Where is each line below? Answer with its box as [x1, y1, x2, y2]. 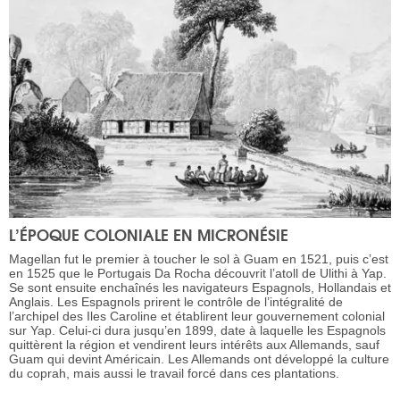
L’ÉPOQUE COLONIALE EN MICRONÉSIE [9, 222, 288, 247]
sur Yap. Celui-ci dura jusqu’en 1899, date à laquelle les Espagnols [9, 323, 386, 338]
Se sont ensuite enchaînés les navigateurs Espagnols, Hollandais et [9, 280, 391, 296]
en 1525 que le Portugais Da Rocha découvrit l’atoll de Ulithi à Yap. [9, 266, 387, 281]
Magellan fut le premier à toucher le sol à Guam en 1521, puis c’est [9, 252, 388, 267]
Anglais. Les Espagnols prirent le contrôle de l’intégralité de [9, 295, 343, 310]
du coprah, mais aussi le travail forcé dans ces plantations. [9, 366, 339, 381]
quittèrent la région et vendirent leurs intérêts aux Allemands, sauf [9, 337, 379, 353]
